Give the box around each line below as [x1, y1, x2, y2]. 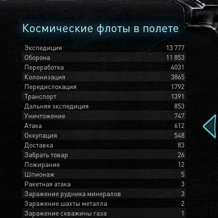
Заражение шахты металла [24, 199, 107, 207]
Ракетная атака [24, 179, 71, 188]
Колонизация [24, 72, 65, 81]
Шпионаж [24, 169, 54, 178]
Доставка [24, 140, 53, 149]
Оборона [24, 53, 50, 61]
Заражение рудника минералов [24, 189, 121, 198]
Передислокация [24, 82, 76, 91]
